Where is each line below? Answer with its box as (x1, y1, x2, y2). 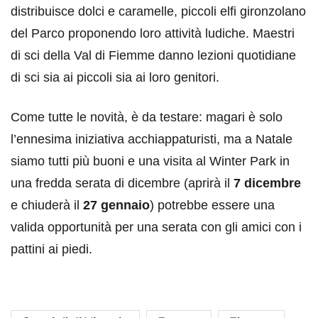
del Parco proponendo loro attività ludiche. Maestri (11, 26, 295, 40)
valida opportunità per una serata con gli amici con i (11, 219, 302, 234)
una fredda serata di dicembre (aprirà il (11, 175, 234, 190)
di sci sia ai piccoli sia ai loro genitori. (11, 70, 219, 84)
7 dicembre (234, 175, 301, 190)
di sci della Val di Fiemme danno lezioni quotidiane (11, 48, 296, 62)
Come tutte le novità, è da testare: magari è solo (11, 109, 283, 124)
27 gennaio (83, 197, 150, 212)
